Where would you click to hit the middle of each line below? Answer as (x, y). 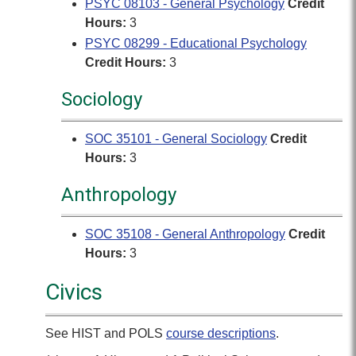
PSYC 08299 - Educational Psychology (196, 43)
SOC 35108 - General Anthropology (185, 234)
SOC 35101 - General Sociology (176, 139)
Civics (74, 292)
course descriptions (221, 333)
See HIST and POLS (106, 333)
